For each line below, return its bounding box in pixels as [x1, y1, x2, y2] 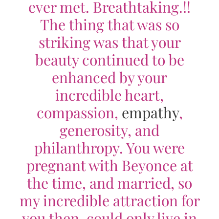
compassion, [36, 102, 122, 122]
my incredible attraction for [19, 190, 200, 210]
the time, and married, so [27, 173, 192, 193]
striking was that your [38, 32, 181, 52]
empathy [121, 102, 179, 122]
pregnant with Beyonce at [26, 155, 193, 175]
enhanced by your [52, 67, 167, 87]
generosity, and [60, 120, 159, 140]
